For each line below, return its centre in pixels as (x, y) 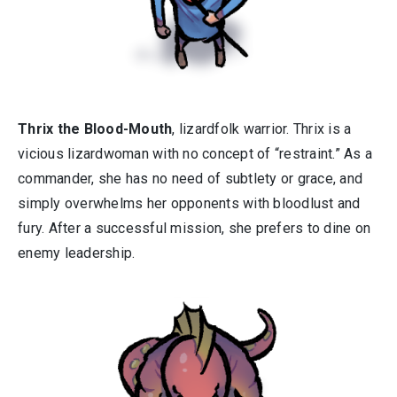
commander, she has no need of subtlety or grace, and (190, 179)
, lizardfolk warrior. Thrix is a (262, 129)
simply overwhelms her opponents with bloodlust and (189, 203)
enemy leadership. (77, 253)
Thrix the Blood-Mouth (95, 129)
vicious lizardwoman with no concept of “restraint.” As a (195, 154)
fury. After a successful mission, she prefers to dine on (194, 228)
